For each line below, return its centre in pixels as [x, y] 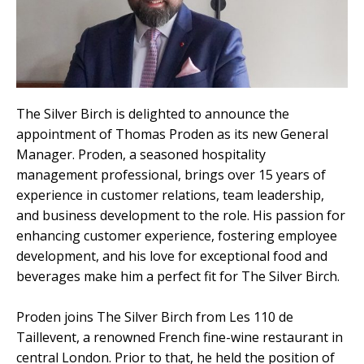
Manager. [47, 154]
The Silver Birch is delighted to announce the [153, 113]
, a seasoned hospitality [194, 154]
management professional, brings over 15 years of [171, 174]
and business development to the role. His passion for [181, 215]
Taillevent [46, 337]
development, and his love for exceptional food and [172, 256]
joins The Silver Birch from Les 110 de [177, 316]
